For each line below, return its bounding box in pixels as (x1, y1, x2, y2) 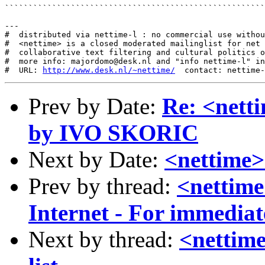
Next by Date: (28, 147, 164, 172)
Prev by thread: (28, 173, 177, 199)
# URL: (5, 66, 43, 75)
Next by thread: (28, 227, 179, 252)
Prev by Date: (28, 93, 162, 119)
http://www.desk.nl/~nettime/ (43, 66, 175, 75)
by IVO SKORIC (28, 120, 198, 146)
